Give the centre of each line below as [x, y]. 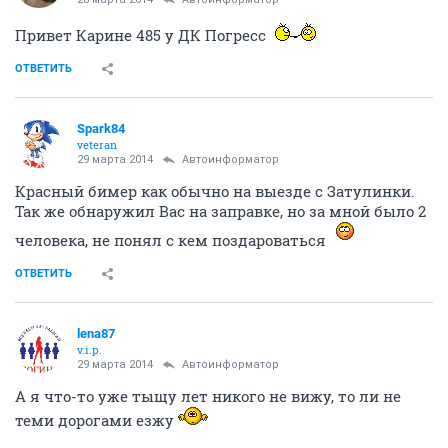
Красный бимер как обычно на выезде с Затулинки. [215, 190]
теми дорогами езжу [96, 419]
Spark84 [101, 128]
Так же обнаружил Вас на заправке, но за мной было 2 [220, 210]
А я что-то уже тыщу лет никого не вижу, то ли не [208, 395]
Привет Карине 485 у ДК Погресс [142, 34]
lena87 [96, 333]
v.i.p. [89, 349]
